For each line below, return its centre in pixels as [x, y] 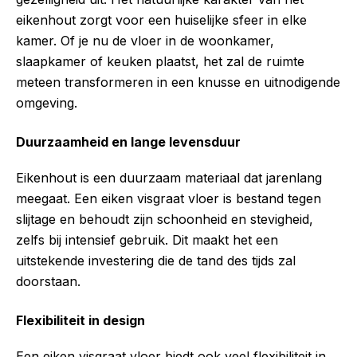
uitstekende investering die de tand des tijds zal [156, 261]
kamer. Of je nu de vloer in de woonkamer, [145, 41]
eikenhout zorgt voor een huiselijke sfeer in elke [161, 20]
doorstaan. [48, 282]
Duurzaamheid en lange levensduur [128, 142]
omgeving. [47, 103]
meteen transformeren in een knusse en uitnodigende [178, 82]
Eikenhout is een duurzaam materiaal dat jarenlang [169, 178]
